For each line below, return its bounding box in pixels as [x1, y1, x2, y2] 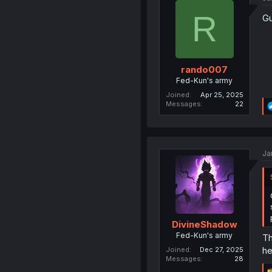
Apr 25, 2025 [200, 90, 243, 99]
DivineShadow [171, 219, 237, 230]
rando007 [181, 63, 228, 75]
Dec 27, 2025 [199, 245, 243, 254]
